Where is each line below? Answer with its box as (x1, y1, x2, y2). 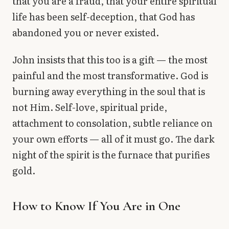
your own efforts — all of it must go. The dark (12, 132, 215, 146)
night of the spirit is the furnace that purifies (12, 148, 210, 162)
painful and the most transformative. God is (12, 68, 208, 83)
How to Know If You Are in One (12, 198, 180, 214)
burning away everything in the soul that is (12, 84, 205, 99)
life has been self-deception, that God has (12, 9, 195, 24)
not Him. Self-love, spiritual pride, (12, 100, 167, 114)
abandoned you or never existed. (12, 25, 159, 39)
